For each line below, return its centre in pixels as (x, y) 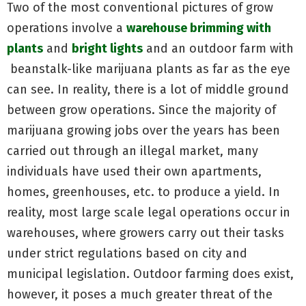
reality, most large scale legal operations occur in (149, 212)
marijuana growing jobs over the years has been (143, 130)
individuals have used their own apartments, (134, 171)
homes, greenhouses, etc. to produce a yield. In (143, 192)
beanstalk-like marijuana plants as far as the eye (149, 69)
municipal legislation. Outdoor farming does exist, (150, 274)
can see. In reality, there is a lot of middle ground (148, 89)
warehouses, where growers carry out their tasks (145, 233)
